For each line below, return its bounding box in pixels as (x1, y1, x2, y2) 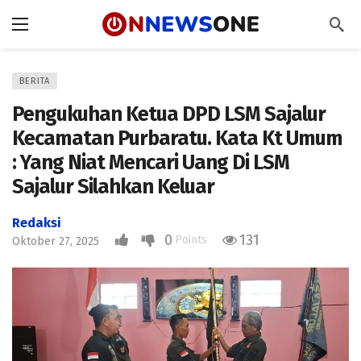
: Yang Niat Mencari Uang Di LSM (12, 150, 289, 175)
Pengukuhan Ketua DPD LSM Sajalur (12, 102, 326, 127)
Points (175, 233, 207, 247)
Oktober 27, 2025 (12, 234, 99, 248)
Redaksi (12, 215, 61, 230)
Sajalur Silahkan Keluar (12, 174, 214, 199)
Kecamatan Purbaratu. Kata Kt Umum (12, 126, 342, 151)
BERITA (19, 76, 50, 86)
